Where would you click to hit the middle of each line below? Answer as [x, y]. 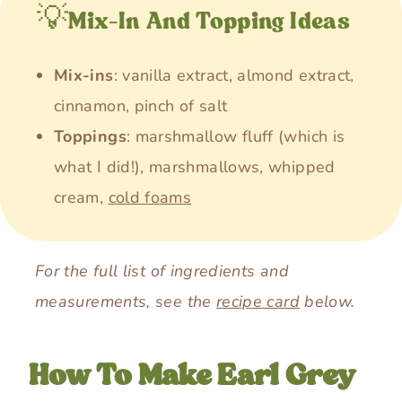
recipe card [258, 302]
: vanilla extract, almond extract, [234, 76]
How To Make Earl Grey [192, 376]
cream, [81, 198]
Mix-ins [84, 76]
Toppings [90, 137]
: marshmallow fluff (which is [236, 137]
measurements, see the [126, 302]
